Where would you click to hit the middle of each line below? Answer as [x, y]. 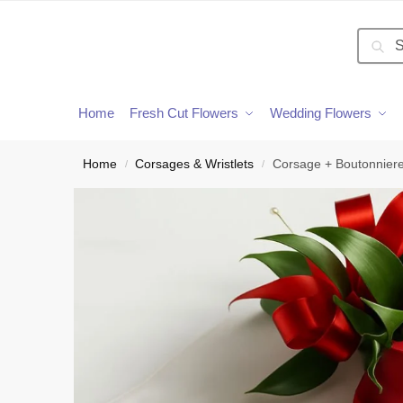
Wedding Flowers [321, 113]
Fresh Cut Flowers [184, 113]
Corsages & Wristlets [195, 164]
